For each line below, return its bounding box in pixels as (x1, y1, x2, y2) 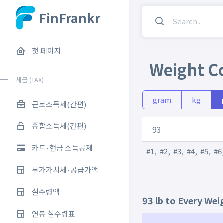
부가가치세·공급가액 (32, 164, 98, 175)
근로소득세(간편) (32, 99, 86, 109)
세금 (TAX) (16, 75, 44, 84)
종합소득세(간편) (32, 120, 86, 131)
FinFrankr (36, 8, 100, 27)
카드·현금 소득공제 (32, 142, 93, 153)
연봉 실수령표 (32, 208, 75, 219)
